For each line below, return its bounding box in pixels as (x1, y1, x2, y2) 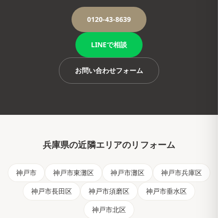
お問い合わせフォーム (75, 66, 143, 75)
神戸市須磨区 (89, 186, 129, 196)
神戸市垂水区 (146, 186, 187, 196)
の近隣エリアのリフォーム (69, 140, 176, 150)
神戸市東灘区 (53, 168, 94, 177)
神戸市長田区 (31, 186, 72, 196)
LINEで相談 (91, 40, 127, 49)
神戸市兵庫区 (161, 168, 202, 177)
